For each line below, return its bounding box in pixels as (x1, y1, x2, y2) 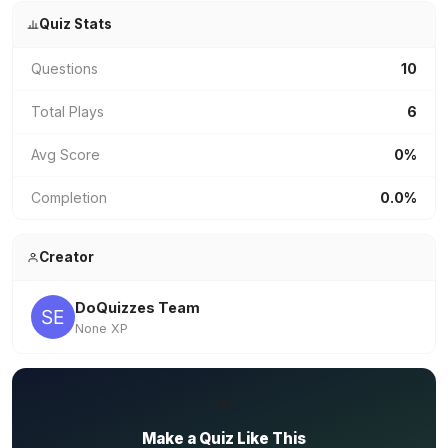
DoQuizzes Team (75, 299, 200, 316)
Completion (31, 189, 107, 206)
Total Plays (31, 103, 104, 120)
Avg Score (31, 146, 100, 163)
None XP (75, 321, 128, 336)
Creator (38, 249, 94, 265)
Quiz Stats (38, 16, 112, 32)
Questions (31, 60, 98, 77)
